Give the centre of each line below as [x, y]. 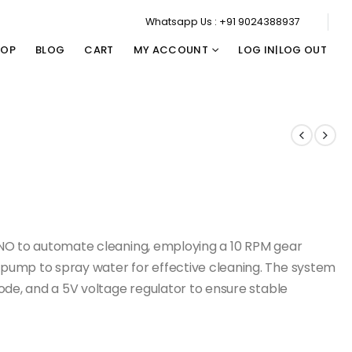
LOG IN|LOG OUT [282, 50]
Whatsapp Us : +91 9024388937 [223, 22]
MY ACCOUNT [171, 50]
